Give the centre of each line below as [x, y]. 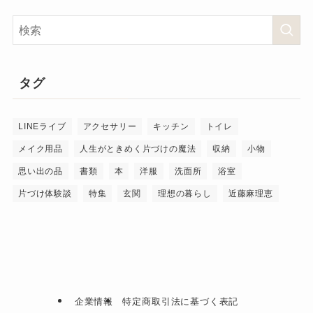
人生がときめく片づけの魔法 [138, 148]
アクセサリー [110, 126]
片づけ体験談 [45, 193]
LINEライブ [42, 126]
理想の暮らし [185, 193]
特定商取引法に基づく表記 [181, 302]
